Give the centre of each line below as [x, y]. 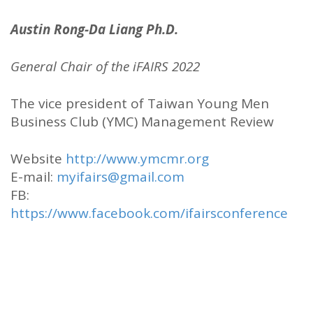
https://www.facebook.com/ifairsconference [149, 213]
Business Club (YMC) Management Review [142, 121]
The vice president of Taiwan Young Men [140, 103]
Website [38, 158]
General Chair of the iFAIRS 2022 [105, 66]
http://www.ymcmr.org [137, 158]
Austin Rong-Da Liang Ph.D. [94, 29]
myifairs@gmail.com [121, 176]
